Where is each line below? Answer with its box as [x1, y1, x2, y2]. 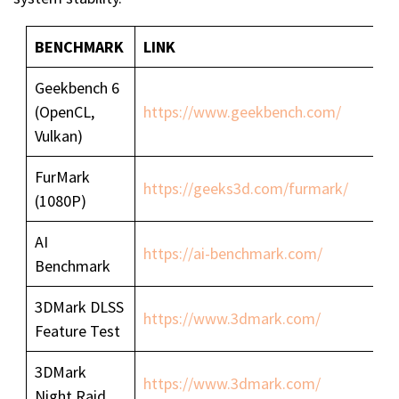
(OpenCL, [35, 102, 94, 123]
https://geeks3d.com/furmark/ [143, 178, 348, 199]
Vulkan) [35, 126, 83, 147]
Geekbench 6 [35, 77, 119, 99]
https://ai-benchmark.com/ [143, 243, 322, 265]
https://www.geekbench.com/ [143, 102, 341, 123]
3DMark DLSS [35, 297, 124, 318]
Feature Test [35, 321, 120, 342]
